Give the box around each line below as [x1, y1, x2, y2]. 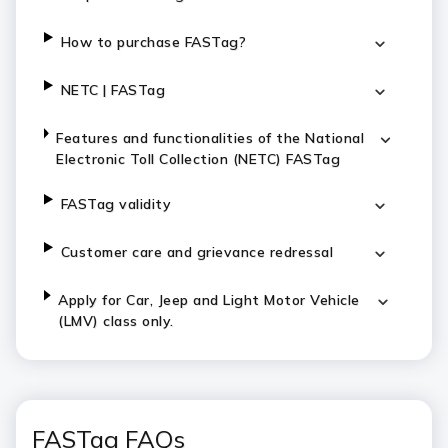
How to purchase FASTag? [60, 33, 247, 51]
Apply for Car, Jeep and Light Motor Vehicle [58, 291, 360, 309]
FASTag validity [60, 195, 172, 213]
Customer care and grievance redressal [60, 243, 334, 261]
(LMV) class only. [58, 312, 174, 330]
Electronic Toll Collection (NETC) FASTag [56, 150, 341, 168]
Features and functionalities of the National [56, 129, 365, 147]
